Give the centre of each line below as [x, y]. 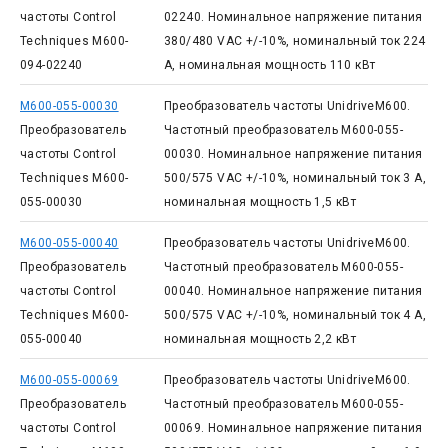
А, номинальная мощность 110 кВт [269, 65]
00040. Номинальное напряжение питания [293, 291]
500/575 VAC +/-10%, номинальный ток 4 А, [294, 315]
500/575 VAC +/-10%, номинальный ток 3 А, [294, 178]
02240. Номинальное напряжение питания [293, 17]
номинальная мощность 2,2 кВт [260, 339]
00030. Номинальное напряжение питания [293, 154]
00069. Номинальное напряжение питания [293, 428]
